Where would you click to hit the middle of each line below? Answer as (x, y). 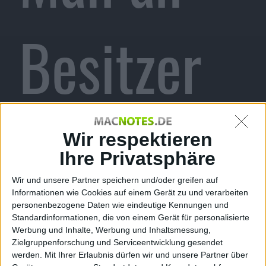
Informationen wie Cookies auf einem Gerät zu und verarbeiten (130, 193)
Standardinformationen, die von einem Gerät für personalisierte (131, 218)
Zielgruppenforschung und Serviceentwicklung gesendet (117, 243)
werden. (27, 255)
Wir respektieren (137, 140)
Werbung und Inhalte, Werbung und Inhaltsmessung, (111, 230)
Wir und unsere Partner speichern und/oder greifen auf (115, 180)
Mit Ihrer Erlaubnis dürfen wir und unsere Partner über (146, 255)
